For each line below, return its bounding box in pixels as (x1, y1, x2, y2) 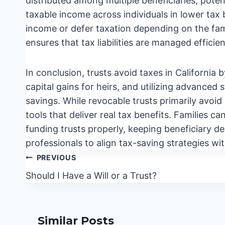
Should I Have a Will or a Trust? (26, 170, 157, 181)
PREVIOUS (36, 153, 76, 162)
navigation (25, 162, 89, 176)
